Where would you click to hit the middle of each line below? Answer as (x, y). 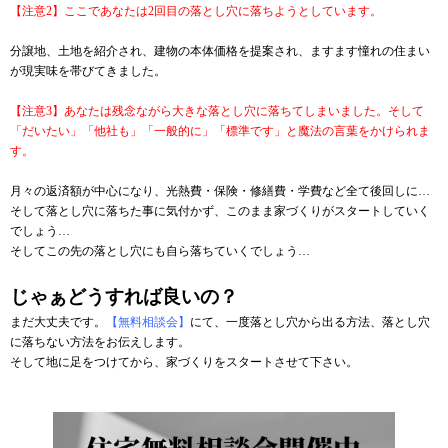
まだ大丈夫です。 (58, 321)
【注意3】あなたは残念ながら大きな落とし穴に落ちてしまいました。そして (217, 110)
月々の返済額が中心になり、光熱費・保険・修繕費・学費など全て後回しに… (220, 190)
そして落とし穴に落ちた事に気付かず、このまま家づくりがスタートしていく (220, 210)
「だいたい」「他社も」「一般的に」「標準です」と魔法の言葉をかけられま (220, 130)
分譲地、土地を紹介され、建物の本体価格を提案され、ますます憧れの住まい (220, 50)
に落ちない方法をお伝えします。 (100, 341)
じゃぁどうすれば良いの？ (124, 296)
